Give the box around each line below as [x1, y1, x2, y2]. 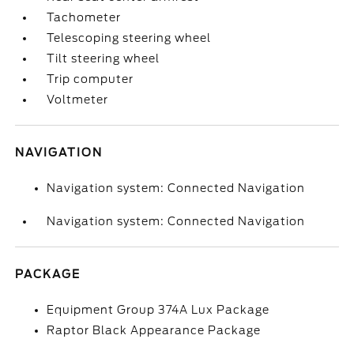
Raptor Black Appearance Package [47, 324, 262, 337]
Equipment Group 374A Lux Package [47, 303, 270, 316]
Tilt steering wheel [47, 52, 160, 65]
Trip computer [47, 73, 134, 85]
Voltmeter [47, 93, 109, 106]
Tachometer [47, 11, 122, 24]
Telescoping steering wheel [47, 32, 212, 44]
